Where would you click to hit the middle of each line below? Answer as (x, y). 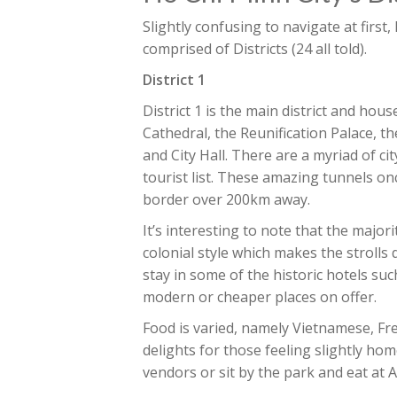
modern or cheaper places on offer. (260, 297)
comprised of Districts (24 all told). (255, 49)
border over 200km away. (226, 199)
